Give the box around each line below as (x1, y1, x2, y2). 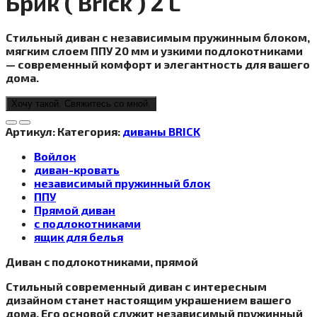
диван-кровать (34, 163, 120, 177)
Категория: (57, 125, 122, 139)
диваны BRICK (122, 125, 200, 139)
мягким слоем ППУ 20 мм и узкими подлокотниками (6, 44, 303, 58)
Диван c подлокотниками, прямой (6, 255, 198, 269)
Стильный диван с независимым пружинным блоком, (6, 30, 310, 45)
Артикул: (6, 125, 57, 139)
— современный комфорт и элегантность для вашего (6, 57, 310, 71)
